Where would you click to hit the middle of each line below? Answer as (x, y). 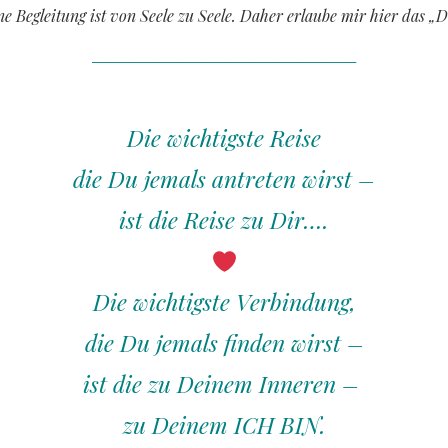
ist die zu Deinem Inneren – (221, 384)
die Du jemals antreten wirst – (224, 179)
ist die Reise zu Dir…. (224, 220)
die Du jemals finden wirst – (224, 343)
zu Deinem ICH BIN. (224, 425)
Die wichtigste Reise (224, 138)
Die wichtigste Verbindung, (224, 302)
